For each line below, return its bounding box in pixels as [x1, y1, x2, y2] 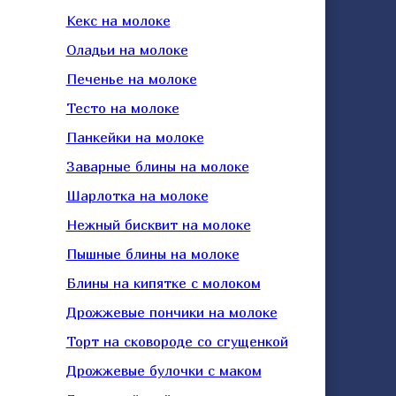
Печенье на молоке [65, 70, 197, 88]
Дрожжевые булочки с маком [65, 362, 262, 379]
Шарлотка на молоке [65, 187, 209, 204]
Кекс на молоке [65, 11, 171, 29]
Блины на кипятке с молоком [65, 274, 261, 292]
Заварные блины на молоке [65, 157, 249, 175]
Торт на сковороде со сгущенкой [65, 332, 288, 350]
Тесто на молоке [65, 99, 179, 117]
